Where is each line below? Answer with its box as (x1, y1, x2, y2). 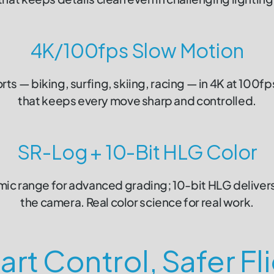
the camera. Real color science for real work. (20, 194, 254, 210)
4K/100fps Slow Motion (30, 38, 244, 63)
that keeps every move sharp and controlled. (18, 93, 256, 108)
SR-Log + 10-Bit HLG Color (17, 139, 257, 165)
